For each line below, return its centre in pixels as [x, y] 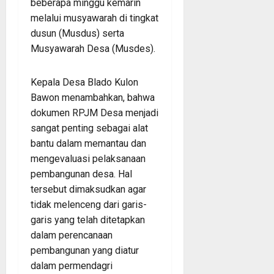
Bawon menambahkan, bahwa [93, 97]
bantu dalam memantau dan [88, 143]
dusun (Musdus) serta [77, 33]
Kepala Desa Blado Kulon [84, 82]
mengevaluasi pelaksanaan [88, 158]
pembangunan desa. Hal [81, 174]
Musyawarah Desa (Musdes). [93, 48]
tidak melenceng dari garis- [89, 204]
